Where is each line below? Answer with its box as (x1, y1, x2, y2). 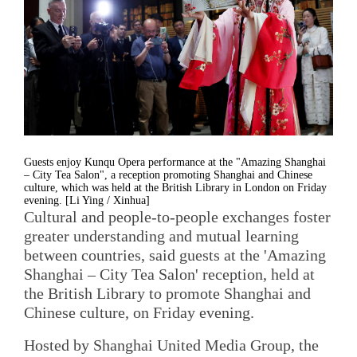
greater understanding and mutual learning (24, 226, 299, 245)
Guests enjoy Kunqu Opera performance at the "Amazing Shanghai (24, 155, 326, 168)
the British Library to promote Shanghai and (24, 284, 311, 302)
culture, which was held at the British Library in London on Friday (24, 181, 327, 194)
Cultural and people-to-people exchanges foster (24, 207, 331, 226)
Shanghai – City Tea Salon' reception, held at (24, 265, 315, 283)
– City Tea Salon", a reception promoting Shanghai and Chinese (24, 168, 312, 181)
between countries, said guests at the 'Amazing (24, 245, 326, 264)
